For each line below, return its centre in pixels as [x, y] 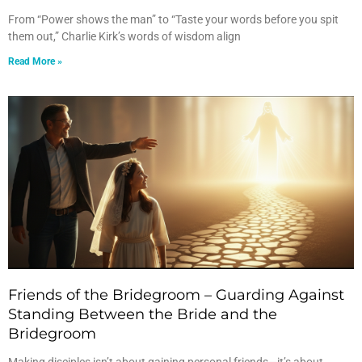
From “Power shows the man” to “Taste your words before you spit [173, 19]
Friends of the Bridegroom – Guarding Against [176, 295]
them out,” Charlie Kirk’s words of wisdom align [124, 36]
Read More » [35, 61]
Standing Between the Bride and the [143, 314]
